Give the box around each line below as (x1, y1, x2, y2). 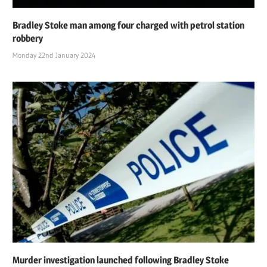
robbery (13, 32, 44, 44)
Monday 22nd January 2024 (13, 50, 96, 60)
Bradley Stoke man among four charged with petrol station (13, 19, 245, 31)
